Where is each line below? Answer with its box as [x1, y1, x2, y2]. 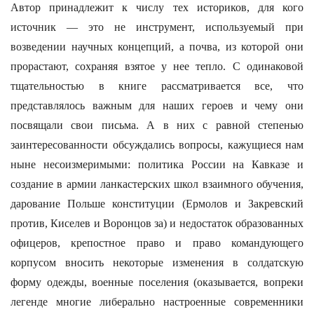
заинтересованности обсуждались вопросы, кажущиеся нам [11, 139, 303, 151]
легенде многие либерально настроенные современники [11, 296, 303, 308]
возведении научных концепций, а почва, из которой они [11, 41, 303, 53]
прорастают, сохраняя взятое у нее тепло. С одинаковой [11, 60, 303, 72]
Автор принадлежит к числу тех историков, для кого [11, 1, 303, 13]
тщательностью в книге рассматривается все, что [11, 80, 303, 92]
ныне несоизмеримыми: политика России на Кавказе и [11, 158, 303, 170]
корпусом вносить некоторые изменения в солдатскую [11, 257, 303, 268]
